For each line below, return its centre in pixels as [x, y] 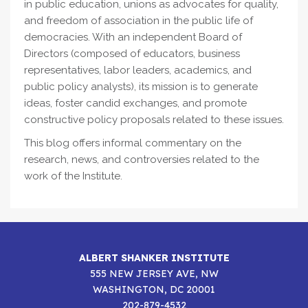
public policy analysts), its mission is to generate [141, 87]
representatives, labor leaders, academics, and [138, 70]
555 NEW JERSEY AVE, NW [154, 273]
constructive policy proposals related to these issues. [154, 120]
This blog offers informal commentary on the [133, 143]
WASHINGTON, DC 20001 [154, 289]
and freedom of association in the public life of [139, 21]
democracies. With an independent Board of [133, 37]
